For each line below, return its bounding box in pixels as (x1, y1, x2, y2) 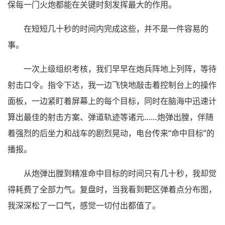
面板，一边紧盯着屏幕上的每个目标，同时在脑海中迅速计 (8, 95, 216, 107)
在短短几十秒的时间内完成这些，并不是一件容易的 (24, 23, 208, 35)
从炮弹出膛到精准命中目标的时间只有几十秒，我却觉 (24, 168, 216, 179)
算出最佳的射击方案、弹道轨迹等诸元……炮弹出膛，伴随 (8, 111, 213, 123)
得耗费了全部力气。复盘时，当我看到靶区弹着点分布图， (8, 184, 216, 195)
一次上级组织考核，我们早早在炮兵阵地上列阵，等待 (24, 63, 216, 75)
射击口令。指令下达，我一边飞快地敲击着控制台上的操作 (8, 79, 216, 91)
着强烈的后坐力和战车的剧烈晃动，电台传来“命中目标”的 (8, 128, 214, 139)
